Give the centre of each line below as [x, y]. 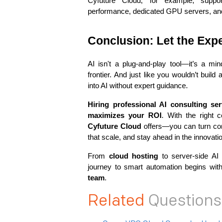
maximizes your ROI [125, 115]
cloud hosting [134, 156]
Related [118, 201]
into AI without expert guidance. [138, 86]
